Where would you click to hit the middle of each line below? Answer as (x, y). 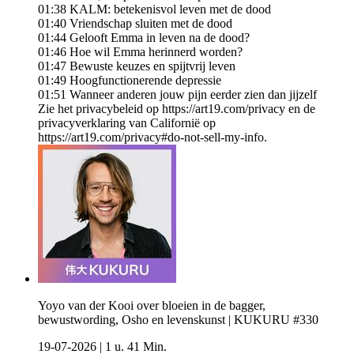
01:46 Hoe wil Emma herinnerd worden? (140, 52)
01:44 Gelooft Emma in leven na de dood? (144, 38)
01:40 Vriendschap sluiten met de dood (135, 24)
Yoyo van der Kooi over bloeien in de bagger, (152, 306)
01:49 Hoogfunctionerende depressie (130, 81)
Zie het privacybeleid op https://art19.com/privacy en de (177, 109)
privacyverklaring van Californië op (127, 123)
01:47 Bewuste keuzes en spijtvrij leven (137, 66)
